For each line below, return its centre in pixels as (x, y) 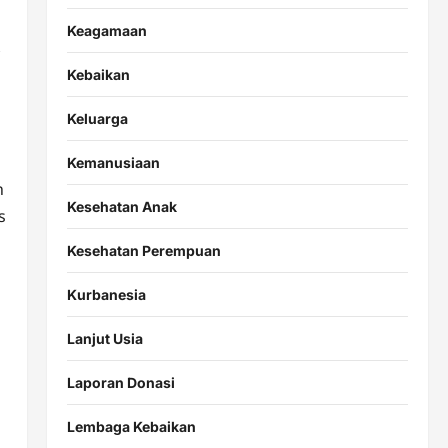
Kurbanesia (106, 294)
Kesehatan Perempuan (143, 250)
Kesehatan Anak (121, 206)
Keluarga (97, 118)
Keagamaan (106, 30)
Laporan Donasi (120, 382)
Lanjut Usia (104, 338)
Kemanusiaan (113, 162)
